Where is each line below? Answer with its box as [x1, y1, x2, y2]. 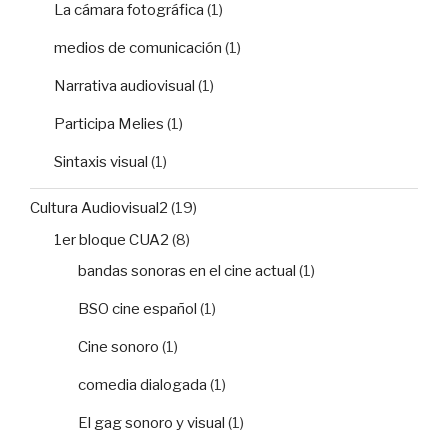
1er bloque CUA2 [54, 230, 169, 249]
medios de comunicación [54, 38, 222, 57]
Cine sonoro [78, 338, 159, 357]
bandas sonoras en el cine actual [78, 262, 296, 281]
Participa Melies [54, 114, 164, 133]
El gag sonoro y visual [78, 414, 225, 433]
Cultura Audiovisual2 [30, 199, 168, 218]
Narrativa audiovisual [54, 76, 195, 95]
